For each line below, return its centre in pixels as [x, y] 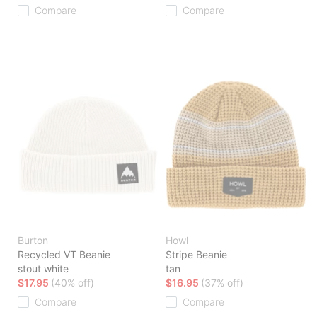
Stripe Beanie [196, 255]
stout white [43, 269]
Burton [33, 241]
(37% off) [222, 283]
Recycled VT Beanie [64, 255]
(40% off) [73, 283]
